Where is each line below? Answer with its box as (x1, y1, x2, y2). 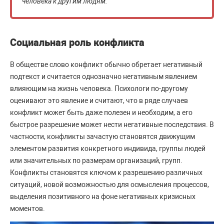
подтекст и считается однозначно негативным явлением (10, 72, 197, 80)
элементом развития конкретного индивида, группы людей (10, 144, 205, 152)
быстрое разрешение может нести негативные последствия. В (10, 120, 214, 128)
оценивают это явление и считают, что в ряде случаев (10, 96, 188, 104)
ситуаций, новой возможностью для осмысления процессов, (10, 180, 209, 188)
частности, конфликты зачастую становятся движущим (10, 132, 195, 140)
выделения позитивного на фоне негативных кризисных (10, 192, 195, 200)
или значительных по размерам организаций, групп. (10, 156, 182, 164)
